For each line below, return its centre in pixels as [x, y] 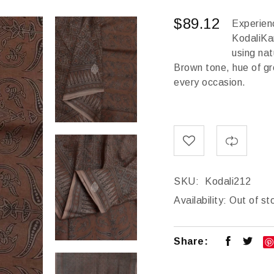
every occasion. [210, 82]
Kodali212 [228, 181]
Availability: [200, 200]
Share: [191, 241]
